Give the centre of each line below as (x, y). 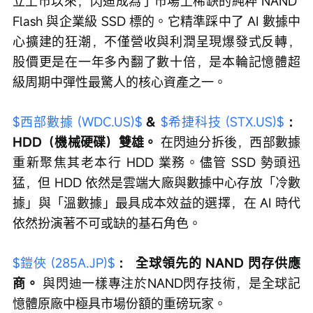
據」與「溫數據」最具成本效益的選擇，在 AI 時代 (156, 202)
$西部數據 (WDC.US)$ (78, 121)
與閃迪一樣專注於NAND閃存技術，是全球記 (170, 283)
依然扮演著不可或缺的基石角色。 (107, 223)
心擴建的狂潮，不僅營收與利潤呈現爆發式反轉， (156, 41)
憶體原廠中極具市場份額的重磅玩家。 (119, 303)
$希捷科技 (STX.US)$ (222, 121)
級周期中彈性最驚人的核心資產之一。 (119, 81)
